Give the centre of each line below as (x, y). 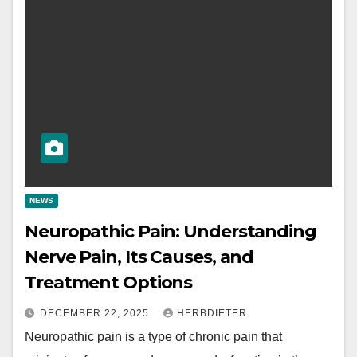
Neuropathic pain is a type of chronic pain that (153, 337)
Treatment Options (109, 282)
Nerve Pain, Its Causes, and (139, 257)
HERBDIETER (212, 313)
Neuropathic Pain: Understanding (171, 231)
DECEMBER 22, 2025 (96, 313)
